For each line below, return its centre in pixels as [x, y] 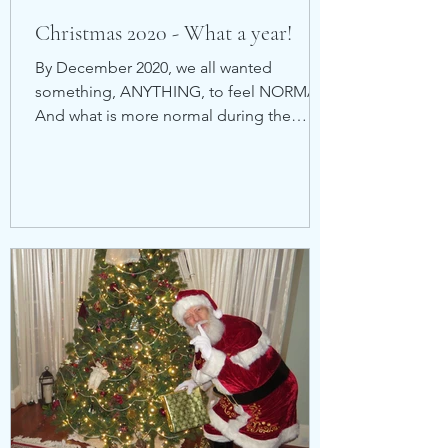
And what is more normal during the [163, 115]
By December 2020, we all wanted [153, 67]
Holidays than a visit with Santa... [149, 139]
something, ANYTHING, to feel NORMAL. [182, 91]
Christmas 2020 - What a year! [163, 33]
